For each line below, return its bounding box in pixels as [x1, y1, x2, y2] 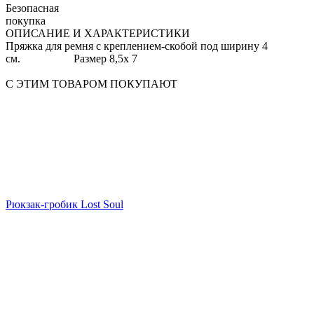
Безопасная [6, 1, 59, 14]
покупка [6, 14, 46, 27]
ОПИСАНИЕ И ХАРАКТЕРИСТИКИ [6, 27, 190, 39]
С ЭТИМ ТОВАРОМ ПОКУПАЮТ [6, 77, 177, 90]
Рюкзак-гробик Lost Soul [6, 198, 123, 210]
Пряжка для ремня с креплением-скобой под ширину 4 [6, 39, 268, 52]
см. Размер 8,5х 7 [6, 52, 137, 64]
